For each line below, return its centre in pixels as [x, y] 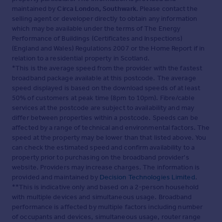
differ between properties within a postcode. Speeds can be [105, 118]
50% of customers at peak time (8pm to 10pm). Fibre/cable [103, 98]
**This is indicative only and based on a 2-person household [105, 187]
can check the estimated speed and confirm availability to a [103, 148]
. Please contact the [167, 9]
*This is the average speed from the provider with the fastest [107, 68]
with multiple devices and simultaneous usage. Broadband [102, 197]
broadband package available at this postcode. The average [104, 78]
